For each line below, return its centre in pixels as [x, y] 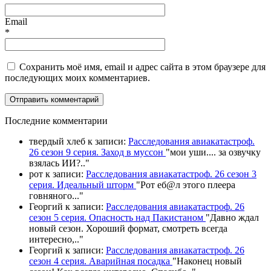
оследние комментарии [60, 121]
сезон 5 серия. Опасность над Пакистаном [117, 218]
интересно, [52, 240]
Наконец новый [209, 261]
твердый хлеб [57, 142]
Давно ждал [234, 218]
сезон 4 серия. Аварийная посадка [101, 261]
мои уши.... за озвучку [215, 152]
